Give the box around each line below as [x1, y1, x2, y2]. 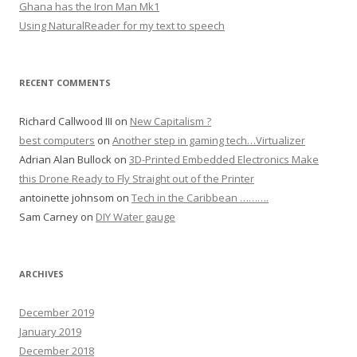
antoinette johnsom [19, 190, 114, 205]
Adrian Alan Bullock [19, 152, 112, 167]
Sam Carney [19, 210, 78, 224]
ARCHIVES [19, 268, 64, 280]
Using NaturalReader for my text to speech [19, 18, 225, 33]
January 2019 [19, 324, 81, 339]
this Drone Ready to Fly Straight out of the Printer [19, 171, 254, 186]
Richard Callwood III [19, 114, 112, 128]
